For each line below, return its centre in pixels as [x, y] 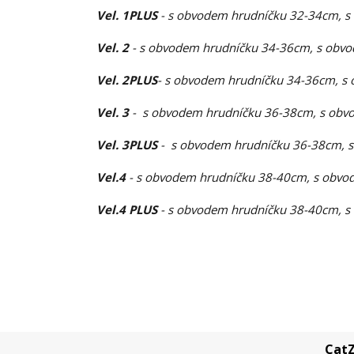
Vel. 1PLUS [128, 15]
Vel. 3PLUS [128, 144]
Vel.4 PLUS [128, 209]
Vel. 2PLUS [127, 79]
